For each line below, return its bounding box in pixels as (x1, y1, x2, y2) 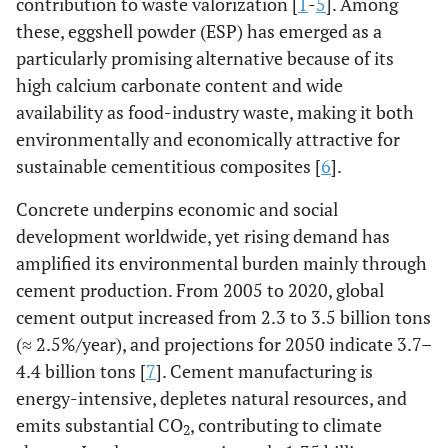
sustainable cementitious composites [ (16, 154, 321, 178)
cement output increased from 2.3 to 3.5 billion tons (16, 305, 431, 329)
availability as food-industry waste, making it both (16, 100, 414, 124)
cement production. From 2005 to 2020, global (16, 278, 384, 302)
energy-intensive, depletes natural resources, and (16, 386, 407, 410)
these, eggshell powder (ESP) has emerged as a (16, 19, 382, 43)
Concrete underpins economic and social (16, 197, 338, 221)
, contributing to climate (190, 413, 382, 437)
